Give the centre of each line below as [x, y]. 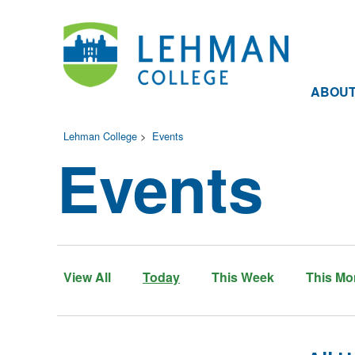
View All [87, 277]
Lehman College [100, 136]
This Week [243, 277]
